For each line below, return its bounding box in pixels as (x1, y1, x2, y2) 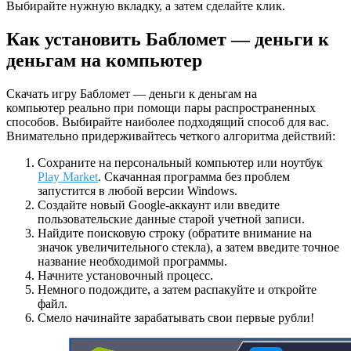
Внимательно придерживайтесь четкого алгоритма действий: (6, 128, 335, 143)
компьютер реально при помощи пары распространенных (6, 100, 316, 114)
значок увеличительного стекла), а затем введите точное (38, 240, 339, 254)
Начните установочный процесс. (38, 268, 213, 282)
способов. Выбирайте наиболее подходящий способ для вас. (6, 114, 329, 128)
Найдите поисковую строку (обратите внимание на (38, 226, 312, 240)
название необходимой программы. (38, 254, 227, 268)
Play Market (38, 169, 98, 183)
